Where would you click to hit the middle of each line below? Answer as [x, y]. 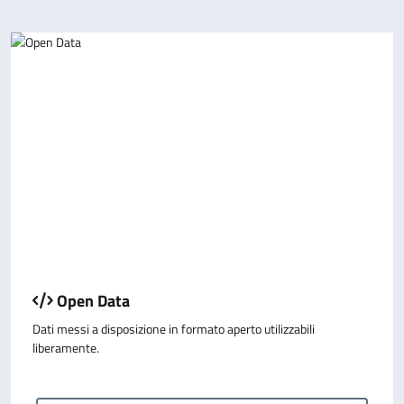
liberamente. [66, 347]
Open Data [92, 300]
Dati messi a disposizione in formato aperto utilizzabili [174, 328]
